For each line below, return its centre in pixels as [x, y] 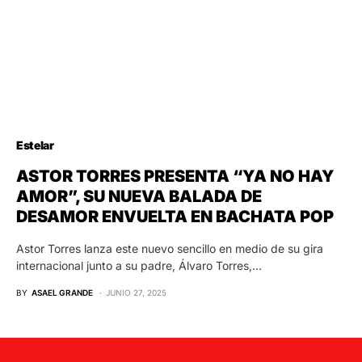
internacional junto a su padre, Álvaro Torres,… [139, 265]
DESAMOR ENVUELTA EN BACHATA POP [175, 216]
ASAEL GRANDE [62, 292]
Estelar [35, 145]
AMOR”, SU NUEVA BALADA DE [139, 196]
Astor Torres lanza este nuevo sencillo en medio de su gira [170, 248]
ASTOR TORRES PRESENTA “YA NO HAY [175, 176]
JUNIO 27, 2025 [136, 292]
